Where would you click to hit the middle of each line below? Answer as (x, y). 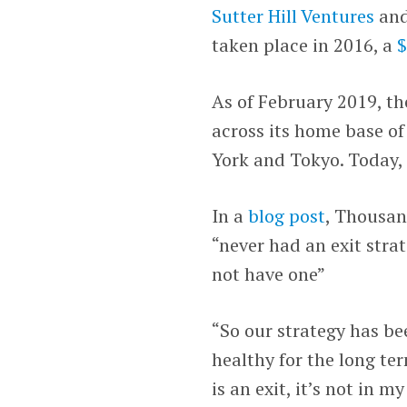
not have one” (269, 273)
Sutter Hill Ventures (293, 15)
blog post (287, 215)
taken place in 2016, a (305, 45)
